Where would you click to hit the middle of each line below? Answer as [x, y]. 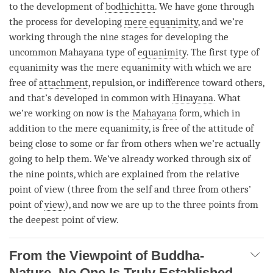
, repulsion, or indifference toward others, [176, 82]
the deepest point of [53, 219]
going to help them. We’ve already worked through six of [130, 158]
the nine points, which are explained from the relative [124, 174]
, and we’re [221, 21]
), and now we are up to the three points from [161, 204]
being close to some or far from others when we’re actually [135, 143]
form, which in [208, 113]
